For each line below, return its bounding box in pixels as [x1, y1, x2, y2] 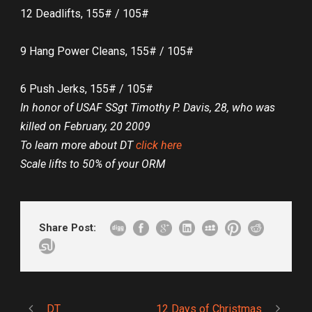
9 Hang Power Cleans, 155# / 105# [20, 45, 194, 58]
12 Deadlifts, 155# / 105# [20, 7, 149, 21]
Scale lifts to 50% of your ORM [20, 157, 166, 171]
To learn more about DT [20, 139, 136, 153]
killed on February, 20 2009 [20, 120, 150, 134]
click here [136, 139, 182, 153]
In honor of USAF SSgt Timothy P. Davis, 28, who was [20, 101, 275, 115]
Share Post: [39, 221, 96, 235]
